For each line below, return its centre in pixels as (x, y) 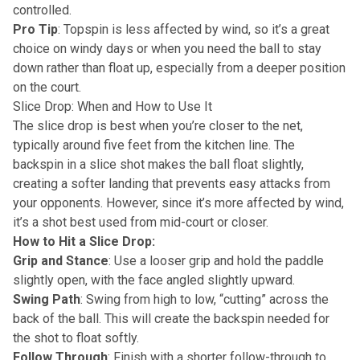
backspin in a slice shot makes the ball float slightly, (158, 164)
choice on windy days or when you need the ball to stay (167, 48)
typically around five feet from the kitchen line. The (154, 145)
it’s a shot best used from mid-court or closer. (141, 222)
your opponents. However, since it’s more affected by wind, (178, 202)
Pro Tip (35, 29)
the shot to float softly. (76, 337)
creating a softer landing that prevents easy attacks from (172, 183)
